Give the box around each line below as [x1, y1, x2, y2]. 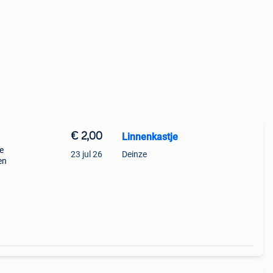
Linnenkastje [121, 131, 178, 143]
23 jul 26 [70, 149, 102, 159]
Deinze [121, 149, 147, 159]
